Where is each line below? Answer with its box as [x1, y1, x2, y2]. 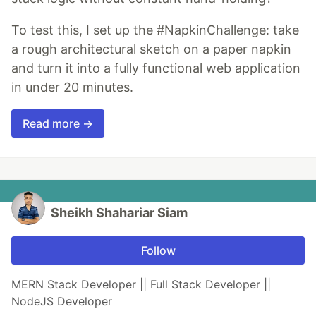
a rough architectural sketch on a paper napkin [11, 42, 291, 57]
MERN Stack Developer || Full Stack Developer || [11, 277, 271, 292]
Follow [140, 243, 176, 258]
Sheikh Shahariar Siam [51, 205, 188, 221]
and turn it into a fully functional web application [11, 61, 300, 76]
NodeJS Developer [11, 294, 112, 309]
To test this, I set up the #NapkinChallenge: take [11, 23, 299, 38]
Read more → [23, 116, 93, 131]
